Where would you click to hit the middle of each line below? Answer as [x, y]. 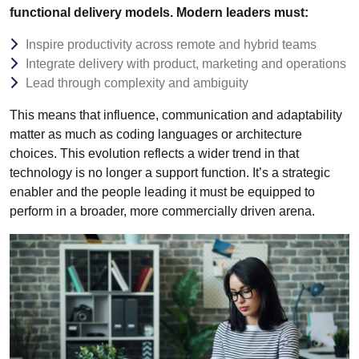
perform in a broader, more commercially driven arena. [162, 211]
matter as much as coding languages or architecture [156, 134]
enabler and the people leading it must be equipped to [162, 192]
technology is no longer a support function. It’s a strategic [170, 172]
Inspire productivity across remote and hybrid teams [171, 44]
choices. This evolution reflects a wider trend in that [154, 153]
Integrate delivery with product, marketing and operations [186, 63]
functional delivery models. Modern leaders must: [159, 12]
